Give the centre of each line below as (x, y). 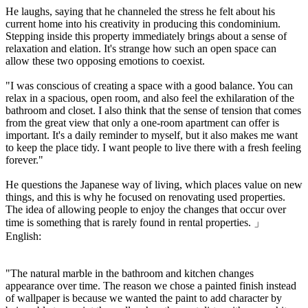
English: (23, 236)
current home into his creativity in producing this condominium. (143, 23)
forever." (24, 159)
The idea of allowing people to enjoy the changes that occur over (146, 209)
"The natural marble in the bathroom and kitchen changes (130, 273)
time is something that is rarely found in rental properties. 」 (135, 222)
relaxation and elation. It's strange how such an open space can (141, 48)
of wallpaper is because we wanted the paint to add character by (144, 298)
